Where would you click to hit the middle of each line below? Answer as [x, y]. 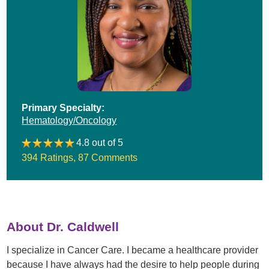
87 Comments [108, 157]
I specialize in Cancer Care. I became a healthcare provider [133, 250]
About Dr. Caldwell [63, 227]
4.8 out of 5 [100, 143]
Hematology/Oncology [69, 120]
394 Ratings [48, 157]
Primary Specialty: [63, 107]
